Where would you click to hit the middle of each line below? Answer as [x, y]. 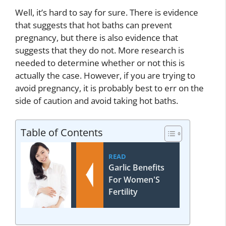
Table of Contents [62, 132]
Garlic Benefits [136, 167]
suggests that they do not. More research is [100, 50]
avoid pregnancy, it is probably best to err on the [109, 88]
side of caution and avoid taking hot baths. [97, 100]
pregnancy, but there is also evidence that [97, 37]
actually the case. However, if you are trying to [105, 75]
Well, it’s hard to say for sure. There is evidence [107, 12]
